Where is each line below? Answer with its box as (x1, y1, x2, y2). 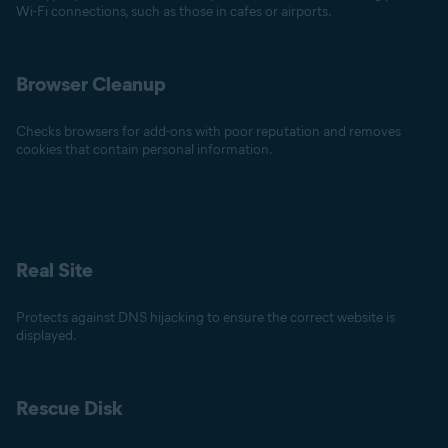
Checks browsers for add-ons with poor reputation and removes (16, 123, 401, 140)
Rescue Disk (16, 396, 123, 420)
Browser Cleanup (16, 72, 166, 96)
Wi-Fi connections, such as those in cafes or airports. (16, 3, 332, 20)
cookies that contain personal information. (16, 141, 273, 158)
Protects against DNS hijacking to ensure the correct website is (16, 309, 395, 326)
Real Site (16, 258, 93, 282)
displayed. (16, 327, 77, 344)
